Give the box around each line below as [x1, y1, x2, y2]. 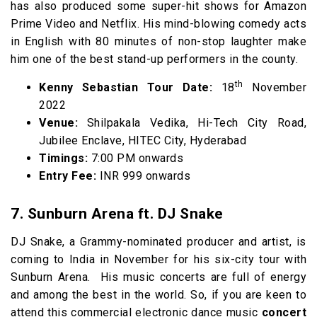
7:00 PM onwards [88, 151, 183, 165]
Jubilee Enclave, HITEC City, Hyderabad [39, 134, 246, 147]
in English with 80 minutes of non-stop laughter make [11, 35, 306, 48]
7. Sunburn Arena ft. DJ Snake [11, 205, 224, 222]
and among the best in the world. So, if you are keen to [11, 288, 306, 301]
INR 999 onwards [96, 169, 190, 183]
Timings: [39, 151, 88, 165]
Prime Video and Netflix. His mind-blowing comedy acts [11, 17, 306, 30]
